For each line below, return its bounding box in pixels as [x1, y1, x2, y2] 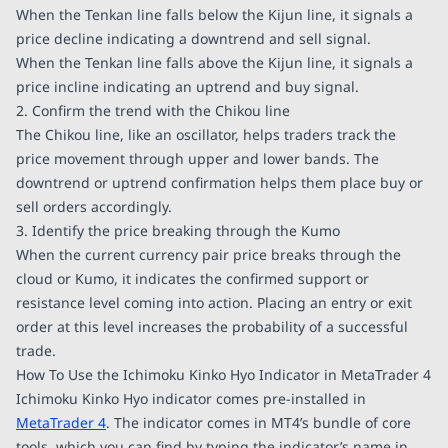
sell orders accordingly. [16, 196, 172, 216]
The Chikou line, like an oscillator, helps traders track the [16, 124, 396, 144]
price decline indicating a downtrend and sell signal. [16, 28, 371, 48]
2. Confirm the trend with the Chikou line [16, 100, 290, 120]
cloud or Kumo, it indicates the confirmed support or [16, 268, 369, 288]
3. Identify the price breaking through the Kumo [16, 220, 340, 240]
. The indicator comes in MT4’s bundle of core [106, 412, 411, 432]
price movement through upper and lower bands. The [16, 148, 379, 168]
